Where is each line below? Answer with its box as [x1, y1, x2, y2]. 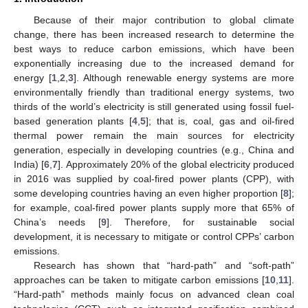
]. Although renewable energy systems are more [74, 71, 294, 83]
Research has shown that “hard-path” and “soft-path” [33, 259, 294, 271]
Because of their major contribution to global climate [33, 14, 294, 25]
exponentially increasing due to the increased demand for [14, 57, 294, 69]
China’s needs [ [14, 216, 101, 228]
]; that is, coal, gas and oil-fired [146, 115, 294, 126]
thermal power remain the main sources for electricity [14, 129, 294, 141]
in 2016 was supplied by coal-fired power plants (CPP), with [14, 173, 294, 184]
